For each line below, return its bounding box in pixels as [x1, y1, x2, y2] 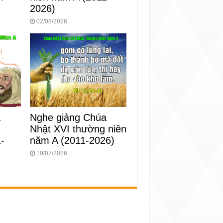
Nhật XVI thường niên [30, 123, 127, 135]
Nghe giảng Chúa [30, 112, 107, 123]
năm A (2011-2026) [30, 135, 115, 146]
